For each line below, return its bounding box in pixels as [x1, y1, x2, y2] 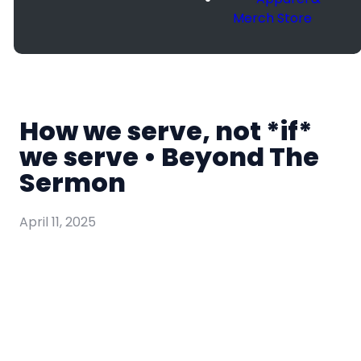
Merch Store [232, 8, 312, 27]
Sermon [19, 164, 126, 201]
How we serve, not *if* [19, 112, 313, 149]
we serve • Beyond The [19, 138, 319, 175]
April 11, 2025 [19, 213, 96, 232]
